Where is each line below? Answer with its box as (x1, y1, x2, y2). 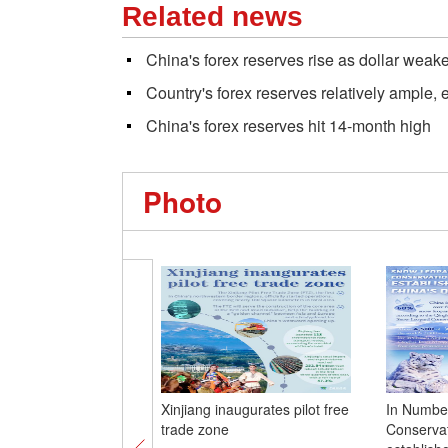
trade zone (160, 419, 229, 439)
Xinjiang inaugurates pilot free (160, 399, 349, 419)
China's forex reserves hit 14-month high (146, 114, 431, 137)
